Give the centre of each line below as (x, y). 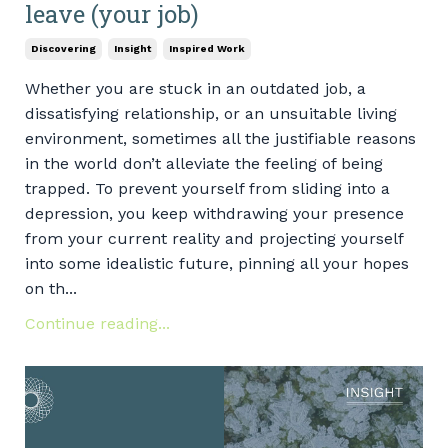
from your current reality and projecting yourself (214, 239)
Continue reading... (97, 324)
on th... (51, 289)
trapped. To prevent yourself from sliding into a (207, 189)
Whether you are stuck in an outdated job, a (195, 89)
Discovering (63, 49)
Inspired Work (207, 49)
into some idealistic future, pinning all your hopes (217, 264)
